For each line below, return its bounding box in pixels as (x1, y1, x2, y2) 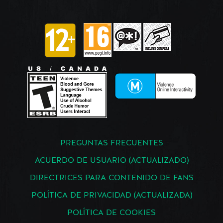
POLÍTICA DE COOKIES (67, 209, 156, 218)
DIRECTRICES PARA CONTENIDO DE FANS (29, 174, 194, 183)
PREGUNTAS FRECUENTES (60, 139, 163, 148)
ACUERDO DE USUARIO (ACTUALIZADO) (34, 157, 189, 165)
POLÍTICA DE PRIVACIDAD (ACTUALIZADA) (31, 192, 192, 200)
